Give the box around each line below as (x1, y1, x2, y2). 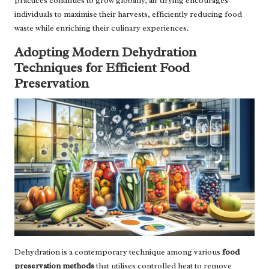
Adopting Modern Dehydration (14, 43, 196, 61)
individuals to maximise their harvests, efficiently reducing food (14, 9, 242, 20)
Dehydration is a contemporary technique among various (14, 246, 222, 257)
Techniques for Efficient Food (14, 59, 190, 77)
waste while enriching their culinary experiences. (14, 23, 189, 34)
